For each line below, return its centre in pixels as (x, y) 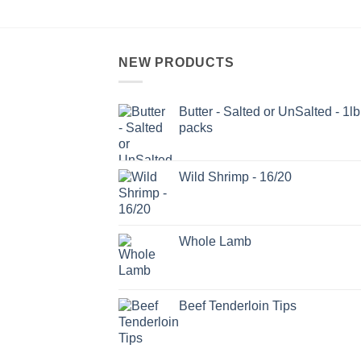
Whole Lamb (215, 242)
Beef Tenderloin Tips (238, 306)
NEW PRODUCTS (176, 62)
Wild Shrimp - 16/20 (235, 177)
